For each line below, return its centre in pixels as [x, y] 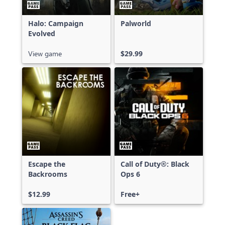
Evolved [42, 33]
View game [45, 53]
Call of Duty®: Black [155, 164]
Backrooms [48, 174]
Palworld [136, 23]
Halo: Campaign [56, 23]
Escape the [47, 164]
